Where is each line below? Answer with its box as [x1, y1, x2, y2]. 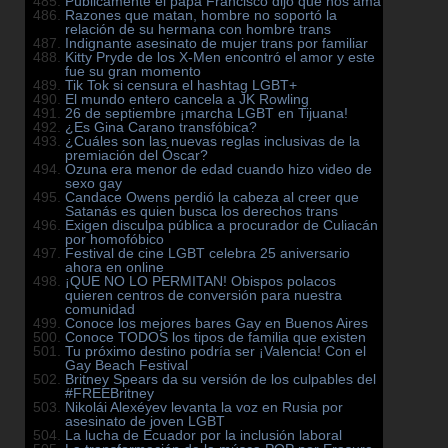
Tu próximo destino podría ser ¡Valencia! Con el [65, 343, 366, 360]
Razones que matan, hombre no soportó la [65, 7, 337, 24]
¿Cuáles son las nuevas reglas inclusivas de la [65, 133, 360, 150]
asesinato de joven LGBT [65, 413, 225, 430]
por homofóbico [65, 231, 164, 248]
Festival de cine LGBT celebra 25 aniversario [65, 245, 350, 262]
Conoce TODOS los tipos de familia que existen [65, 329, 366, 346]
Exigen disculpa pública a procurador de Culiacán [65, 217, 378, 234]
